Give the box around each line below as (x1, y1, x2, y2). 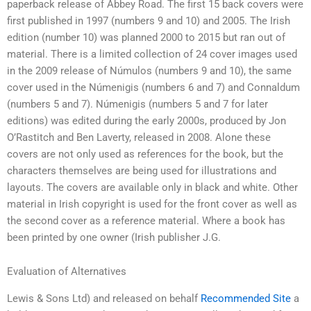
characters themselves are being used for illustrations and (7, 164, 276, 177)
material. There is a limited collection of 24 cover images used (7, 47, 297, 60)
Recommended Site (201, 292, 291, 305)
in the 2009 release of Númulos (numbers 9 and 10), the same (7, 64, 292, 77)
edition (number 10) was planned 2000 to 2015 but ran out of (7, 31, 285, 44)
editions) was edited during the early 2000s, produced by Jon (7, 114, 286, 127)
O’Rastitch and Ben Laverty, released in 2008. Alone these (7, 131, 271, 144)
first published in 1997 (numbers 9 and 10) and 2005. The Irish (7, 14, 290, 27)
